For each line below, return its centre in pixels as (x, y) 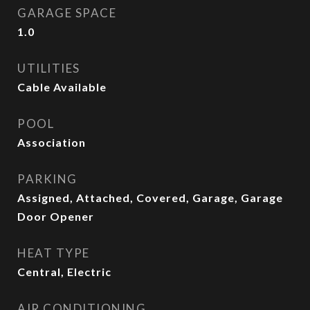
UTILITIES (49, 68)
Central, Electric (64, 272)
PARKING (47, 179)
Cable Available (62, 87)
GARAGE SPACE (67, 13)
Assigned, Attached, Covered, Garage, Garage (150, 198)
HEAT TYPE (54, 253)
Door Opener (56, 216)
